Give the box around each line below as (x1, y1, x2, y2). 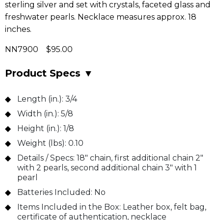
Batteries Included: (17, 188, 92, 197)
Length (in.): (17, 94, 63, 104)
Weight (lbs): (17, 138, 66, 148)
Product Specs (5, 67, 83, 80)
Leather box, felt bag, (121, 202, 206, 212)
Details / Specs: (17, 153, 75, 163)
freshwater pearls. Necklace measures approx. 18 (5, 12, 196, 22)
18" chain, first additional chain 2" (75, 153, 203, 163)
